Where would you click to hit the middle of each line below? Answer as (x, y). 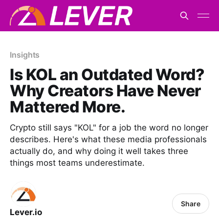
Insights (25, 55)
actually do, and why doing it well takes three (99, 151)
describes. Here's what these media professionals (108, 139)
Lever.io (26, 212)
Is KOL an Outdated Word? (107, 75)
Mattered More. (68, 107)
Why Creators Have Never (105, 91)
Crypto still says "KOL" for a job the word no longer (109, 128)
